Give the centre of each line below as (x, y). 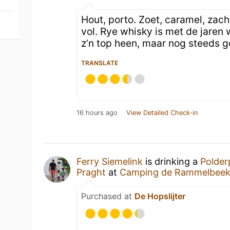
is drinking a (172, 161)
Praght (91, 172)
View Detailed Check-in (162, 113)
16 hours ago (97, 113)
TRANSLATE (100, 63)
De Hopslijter (160, 196)
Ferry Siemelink (110, 161)
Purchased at (108, 196)
